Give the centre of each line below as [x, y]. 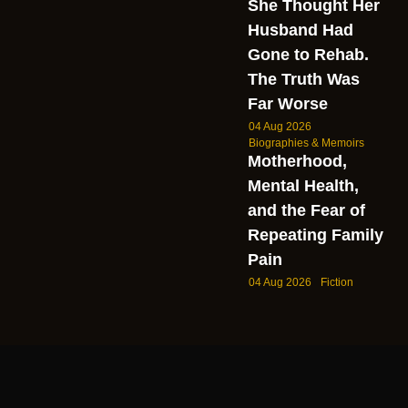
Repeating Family [315, 235]
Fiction [337, 282]
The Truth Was [303, 79]
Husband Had [300, 30]
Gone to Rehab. [308, 54]
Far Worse [287, 103]
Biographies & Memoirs [306, 143]
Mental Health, [303, 185]
